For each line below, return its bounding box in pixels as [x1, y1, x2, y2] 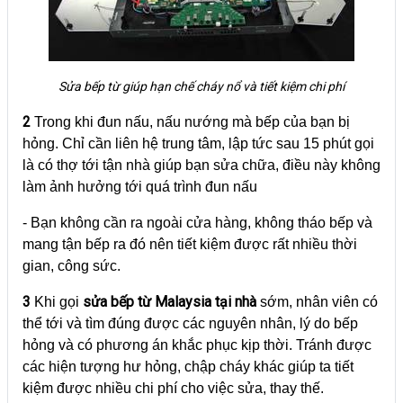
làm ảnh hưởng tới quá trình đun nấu [22, 178, 257, 194]
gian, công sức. [22, 257, 121, 273]
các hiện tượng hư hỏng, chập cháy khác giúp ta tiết [22, 358, 354, 374]
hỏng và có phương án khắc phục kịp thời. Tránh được [22, 336, 372, 353]
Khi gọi [31, 293, 83, 309]
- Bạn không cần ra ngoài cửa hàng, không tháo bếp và [22, 214, 372, 230]
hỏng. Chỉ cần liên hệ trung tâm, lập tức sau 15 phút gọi [22, 135, 374, 151]
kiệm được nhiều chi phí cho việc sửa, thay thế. [22, 380, 324, 396]
